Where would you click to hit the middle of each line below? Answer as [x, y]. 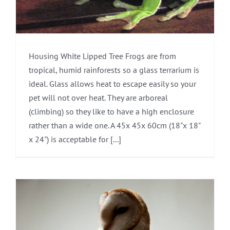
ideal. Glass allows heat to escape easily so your [112, 83]
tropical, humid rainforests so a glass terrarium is [114, 70]
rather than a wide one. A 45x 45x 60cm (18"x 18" [114, 125]
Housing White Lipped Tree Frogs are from [102, 56]
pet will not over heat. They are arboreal [98, 97]
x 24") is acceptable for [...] [75, 139]
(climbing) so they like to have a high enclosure [111, 111]
